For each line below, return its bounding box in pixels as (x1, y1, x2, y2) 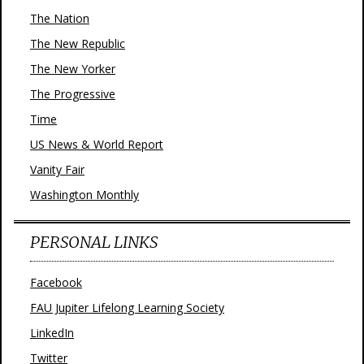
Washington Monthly (30, 187, 139, 202)
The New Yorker (30, 61, 115, 76)
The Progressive (30, 86, 115, 102)
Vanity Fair (30, 162, 84, 177)
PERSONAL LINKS (30, 232, 158, 252)
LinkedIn (30, 325, 74, 340)
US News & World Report (30, 136, 163, 152)
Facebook (30, 275, 82, 290)
